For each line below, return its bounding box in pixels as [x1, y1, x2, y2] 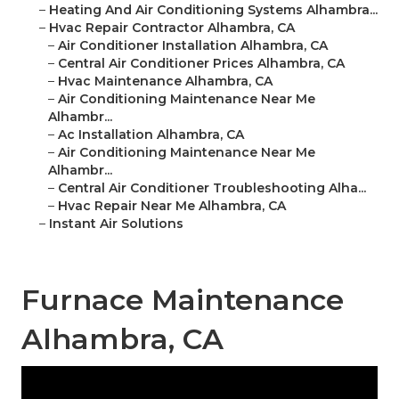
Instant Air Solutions [49, 216, 183, 232]
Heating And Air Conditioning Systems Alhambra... [49, 2, 378, 19]
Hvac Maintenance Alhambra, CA [58, 73, 273, 90]
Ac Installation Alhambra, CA [58, 126, 244, 143]
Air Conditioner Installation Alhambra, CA [58, 37, 328, 54]
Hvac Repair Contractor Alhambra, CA [49, 20, 295, 37]
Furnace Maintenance [21, 282, 344, 318]
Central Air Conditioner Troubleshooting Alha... [58, 180, 366, 197]
